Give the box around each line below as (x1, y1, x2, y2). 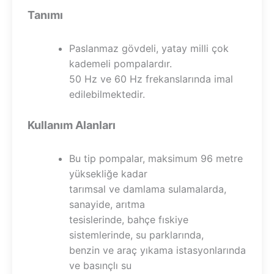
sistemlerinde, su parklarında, (69, 229, 204, 242)
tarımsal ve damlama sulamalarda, (69, 183, 226, 196)
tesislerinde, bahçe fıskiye (69, 213, 188, 226)
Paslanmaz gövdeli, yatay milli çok (69, 42, 229, 55)
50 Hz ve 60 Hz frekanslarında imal (69, 73, 233, 86)
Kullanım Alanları (28, 119, 116, 132)
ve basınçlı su (69, 259, 131, 272)
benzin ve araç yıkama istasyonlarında (69, 244, 246, 257)
